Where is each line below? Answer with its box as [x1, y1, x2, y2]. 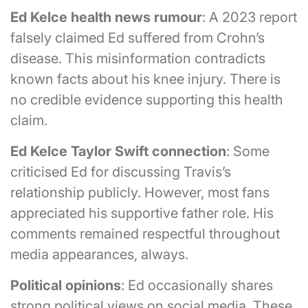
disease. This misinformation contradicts [10, 49, 265, 67]
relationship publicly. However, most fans [10, 184, 269, 201]
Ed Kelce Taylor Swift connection [10, 142, 226, 159]
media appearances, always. [10, 245, 188, 263]
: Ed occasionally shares [121, 276, 273, 294]
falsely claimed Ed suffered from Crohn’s [10, 29, 265, 46]
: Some [226, 142, 269, 159]
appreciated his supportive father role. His [10, 204, 274, 221]
